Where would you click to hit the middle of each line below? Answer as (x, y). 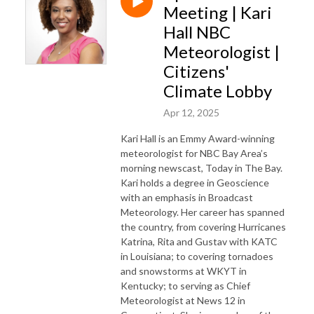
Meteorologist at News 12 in (183, 300)
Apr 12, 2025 (191, 112)
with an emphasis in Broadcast (187, 197)
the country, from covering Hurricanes (203, 226)
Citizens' (196, 71)
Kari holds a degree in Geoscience (195, 182)
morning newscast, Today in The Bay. (202, 168)
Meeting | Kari (218, 12)
